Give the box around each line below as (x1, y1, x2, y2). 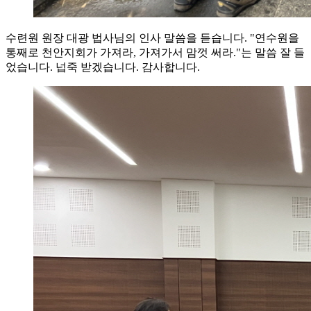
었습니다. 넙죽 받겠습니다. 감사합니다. (6, 60, 200, 73)
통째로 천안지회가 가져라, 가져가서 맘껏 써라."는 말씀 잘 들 (6, 46, 305, 58)
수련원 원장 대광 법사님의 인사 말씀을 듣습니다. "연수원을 (6, 31, 299, 44)
